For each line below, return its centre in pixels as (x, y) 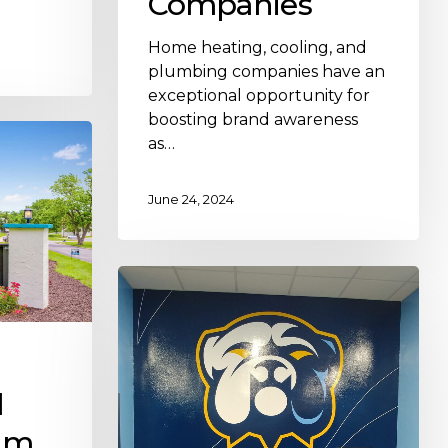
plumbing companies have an (266, 72)
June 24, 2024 (190, 198)
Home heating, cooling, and (257, 48)
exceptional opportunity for (258, 96)
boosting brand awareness (252, 120)
